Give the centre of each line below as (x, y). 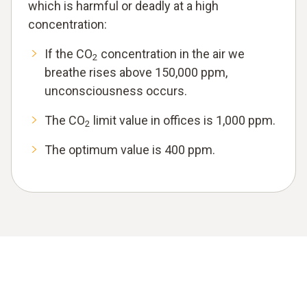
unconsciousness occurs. (116, 90)
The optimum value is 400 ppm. (130, 149)
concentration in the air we (171, 53)
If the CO (69, 53)
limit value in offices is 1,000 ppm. (183, 120)
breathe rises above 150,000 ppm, (136, 72)
